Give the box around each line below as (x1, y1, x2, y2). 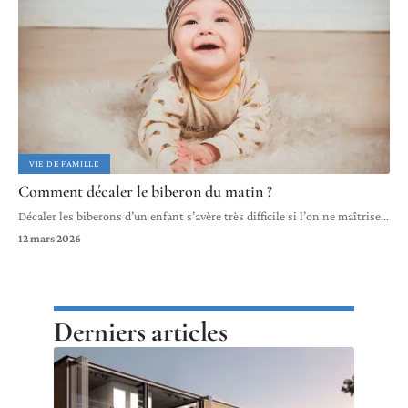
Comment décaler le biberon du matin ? (18, 180, 272, 201)
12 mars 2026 (18, 230, 81, 245)
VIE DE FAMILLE (29, 158, 99, 168)
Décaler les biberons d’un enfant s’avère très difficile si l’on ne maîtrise (18, 208, 381, 223)
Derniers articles (54, 314, 228, 349)
